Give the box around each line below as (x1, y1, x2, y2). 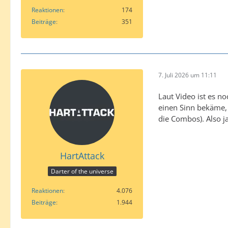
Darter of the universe (50, 166, 113, 176)
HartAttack (60, 150, 104, 162)
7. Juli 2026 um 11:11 (158, 70, 217, 79)
